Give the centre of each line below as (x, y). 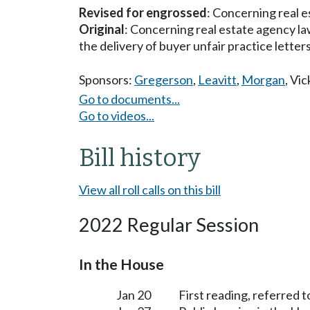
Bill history (140, 157)
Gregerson (164, 80)
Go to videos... (117, 115)
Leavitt (217, 80)
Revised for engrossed (143, 12)
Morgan (263, 80)
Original (102, 29)
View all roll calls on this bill (150, 189)
